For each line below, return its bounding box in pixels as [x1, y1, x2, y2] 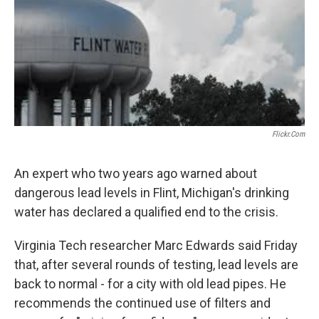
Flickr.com [272, 130, 305, 139]
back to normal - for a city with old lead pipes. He [14, 276, 286, 291]
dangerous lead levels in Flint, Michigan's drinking [14, 185, 289, 200]
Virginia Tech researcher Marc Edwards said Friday [14, 238, 298, 253]
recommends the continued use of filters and [14, 296, 271, 310]
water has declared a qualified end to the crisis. [14, 204, 278, 219]
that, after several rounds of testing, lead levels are [14, 257, 298, 272]
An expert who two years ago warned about [14, 166, 257, 181]
